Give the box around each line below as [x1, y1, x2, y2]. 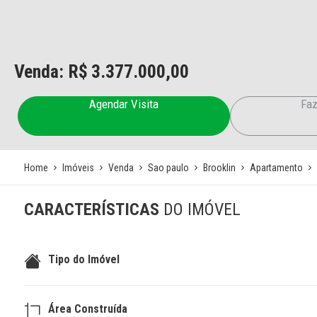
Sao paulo [147, 161, 189, 173]
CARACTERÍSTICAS [23, 200, 163, 219]
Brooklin [202, 161, 236, 173]
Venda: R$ [14, 61, 88, 82]
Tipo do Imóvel [47, 252, 120, 266]
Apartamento [249, 161, 303, 173]
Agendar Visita [89, 97, 158, 111]
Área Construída [47, 301, 127, 316]
